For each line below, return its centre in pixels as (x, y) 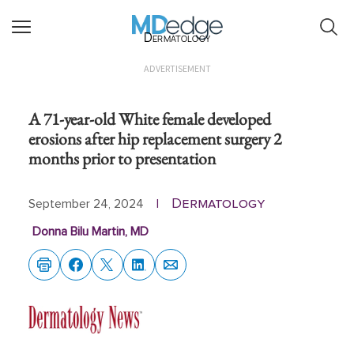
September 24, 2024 (86, 204)
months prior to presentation (122, 158)
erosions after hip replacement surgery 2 (155, 138)
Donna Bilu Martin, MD (90, 232)
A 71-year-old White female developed (150, 119)
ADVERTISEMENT (177, 68)
